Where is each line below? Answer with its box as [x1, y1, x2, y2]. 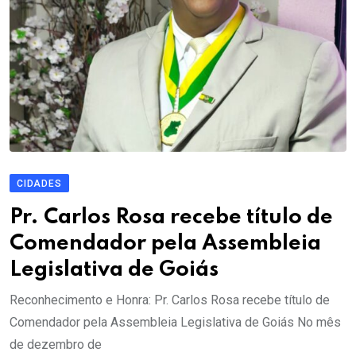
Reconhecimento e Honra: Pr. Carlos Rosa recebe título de [10, 292, 330, 308]
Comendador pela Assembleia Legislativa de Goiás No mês [10, 315, 341, 331]
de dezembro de [10, 337, 102, 353]
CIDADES [17, 178, 62, 190]
